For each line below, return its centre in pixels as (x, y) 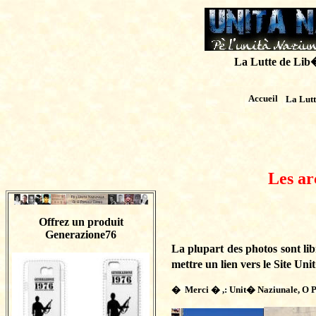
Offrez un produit (81, 222)
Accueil (263, 98)
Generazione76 (81, 235)
